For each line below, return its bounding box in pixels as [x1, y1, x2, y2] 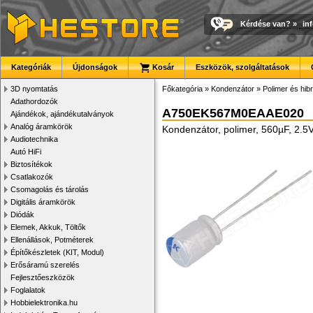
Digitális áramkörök [10, 198, 75, 206]
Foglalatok [10, 286, 45, 294]
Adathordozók [10, 97, 58, 105]
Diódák [10, 210, 34, 219]
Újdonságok [73, 63, 117, 71]
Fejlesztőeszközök [10, 273, 75, 282]
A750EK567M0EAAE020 [162, 106, 304, 120]
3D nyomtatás [10, 85, 58, 93]
